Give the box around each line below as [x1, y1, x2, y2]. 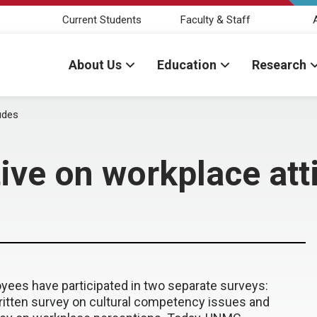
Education [157, 57, 217, 72]
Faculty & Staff [180, 13, 250, 26]
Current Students [62, 13, 142, 26]
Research [252, 57, 306, 72]
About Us [69, 57, 122, 72]
